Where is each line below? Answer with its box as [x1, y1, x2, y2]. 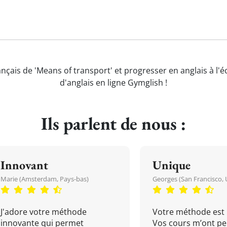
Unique [153, 157, 191, 173]
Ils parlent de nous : [41, 112, 186, 135]
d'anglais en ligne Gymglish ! [60, 77, 167, 88]
